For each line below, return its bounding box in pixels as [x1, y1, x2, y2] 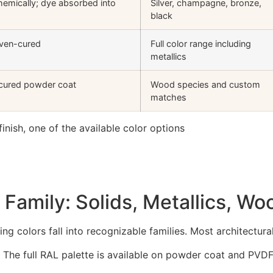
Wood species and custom [151, 79, 260, 90]
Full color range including [151, 38, 251, 49]
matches [151, 92, 186, 103]
